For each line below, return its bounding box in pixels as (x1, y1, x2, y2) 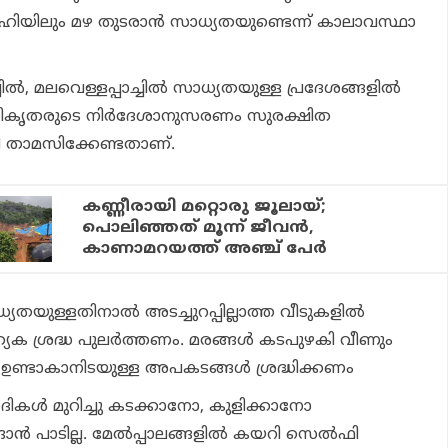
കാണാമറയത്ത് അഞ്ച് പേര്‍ (82, 238, 328, 259)
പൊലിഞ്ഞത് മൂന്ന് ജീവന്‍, (82, 217, 315, 238)
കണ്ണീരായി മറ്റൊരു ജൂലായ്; (82, 196, 327, 217)
